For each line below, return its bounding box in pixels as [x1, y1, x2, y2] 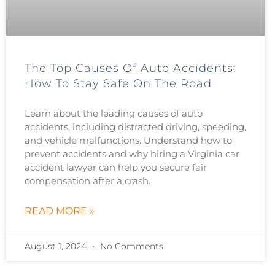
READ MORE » [25, 205, 95, 217]
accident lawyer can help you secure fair [25, 161, 207, 174]
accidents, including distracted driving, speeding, [25, 121, 246, 133]
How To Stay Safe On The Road [25, 77, 212, 91]
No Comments [98, 241, 163, 252]
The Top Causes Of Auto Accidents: [25, 61, 236, 76]
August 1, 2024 [25, 241, 89, 252]
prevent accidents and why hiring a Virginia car [25, 148, 239, 160]
